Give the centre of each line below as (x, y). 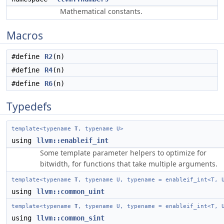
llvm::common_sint (70, 218)
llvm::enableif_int (72, 140)
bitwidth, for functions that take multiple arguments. (129, 164)
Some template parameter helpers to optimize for (123, 153)
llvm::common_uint (70, 191)
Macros (25, 35)
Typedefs (29, 106)
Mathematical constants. (101, 11)
